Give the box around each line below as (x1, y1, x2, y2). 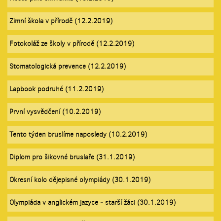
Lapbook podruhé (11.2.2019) (9, 84, 104, 94)
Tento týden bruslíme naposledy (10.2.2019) (9, 129, 147, 139)
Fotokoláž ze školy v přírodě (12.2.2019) (9, 38, 134, 48)
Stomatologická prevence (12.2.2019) (9, 61, 126, 71)
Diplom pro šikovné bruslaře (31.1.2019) (9, 152, 135, 162)
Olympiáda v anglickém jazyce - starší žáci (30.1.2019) (9, 197, 176, 207)
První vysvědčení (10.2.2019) (9, 107, 101, 116)
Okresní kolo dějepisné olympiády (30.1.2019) (9, 175, 150, 184)
